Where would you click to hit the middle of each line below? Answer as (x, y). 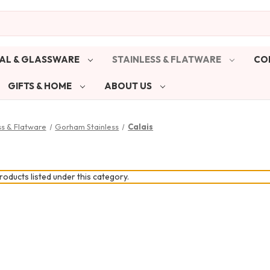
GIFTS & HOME (40, 86)
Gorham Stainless (87, 126)
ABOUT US (129, 86)
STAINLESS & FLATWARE (167, 59)
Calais (141, 126)
